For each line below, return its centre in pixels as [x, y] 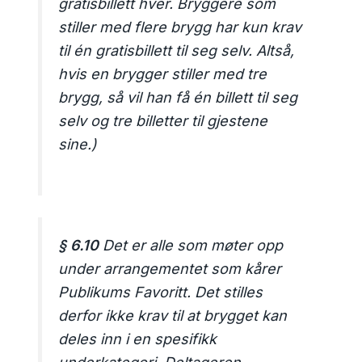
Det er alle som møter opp [191, 245]
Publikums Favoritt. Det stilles [161, 292]
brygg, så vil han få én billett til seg [178, 97]
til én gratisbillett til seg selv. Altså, [177, 50]
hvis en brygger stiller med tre [163, 74]
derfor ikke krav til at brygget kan [173, 315]
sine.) [78, 144]
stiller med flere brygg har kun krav [180, 27]
